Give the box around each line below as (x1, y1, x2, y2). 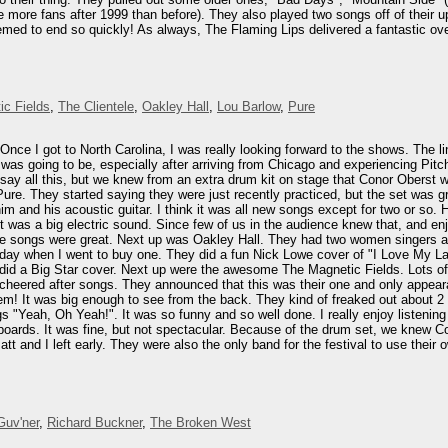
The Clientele (58, 99, 134, 115)
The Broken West (150, 414, 251, 430)
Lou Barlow (217, 99, 280, 115)
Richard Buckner (47, 414, 142, 430)
